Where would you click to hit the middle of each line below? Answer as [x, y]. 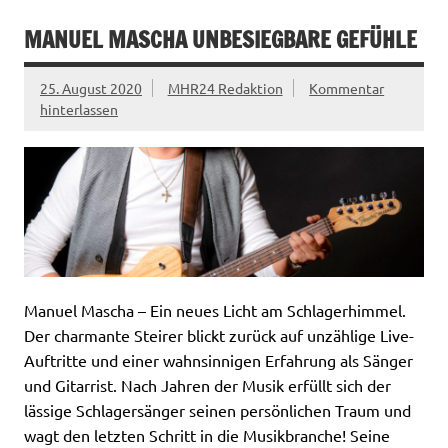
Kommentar [347, 87]
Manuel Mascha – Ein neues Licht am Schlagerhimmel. [215, 310]
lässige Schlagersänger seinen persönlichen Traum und [217, 410]
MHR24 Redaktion [225, 87]
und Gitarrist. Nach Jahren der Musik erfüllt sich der [207, 385]
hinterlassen [79, 108]
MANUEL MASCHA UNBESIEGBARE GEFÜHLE [220, 40]
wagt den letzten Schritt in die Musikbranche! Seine [207, 435]
